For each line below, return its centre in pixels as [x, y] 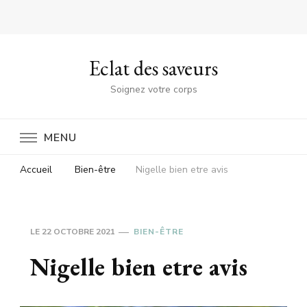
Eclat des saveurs [153, 68]
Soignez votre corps [153, 89]
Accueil [36, 170]
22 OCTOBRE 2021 [78, 232]
